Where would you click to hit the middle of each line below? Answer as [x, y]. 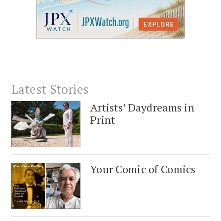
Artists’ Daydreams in [143, 107]
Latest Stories [50, 89]
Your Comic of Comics [143, 169]
